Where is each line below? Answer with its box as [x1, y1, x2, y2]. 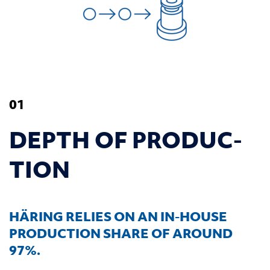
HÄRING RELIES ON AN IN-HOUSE [9, 207, 227, 225]
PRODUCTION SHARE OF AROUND [9, 224, 233, 242]
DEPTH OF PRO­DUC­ [9, 124, 242, 155]
